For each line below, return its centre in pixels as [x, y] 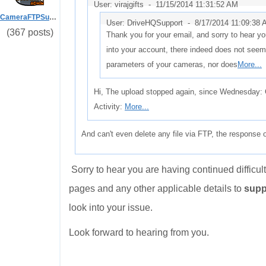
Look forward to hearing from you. [139, 232]
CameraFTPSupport [53, 17]
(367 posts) [30, 32]
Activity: [109, 107]
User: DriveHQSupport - [151, 23]
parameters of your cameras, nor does [172, 64]
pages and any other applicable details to [156, 189]
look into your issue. [112, 208]
